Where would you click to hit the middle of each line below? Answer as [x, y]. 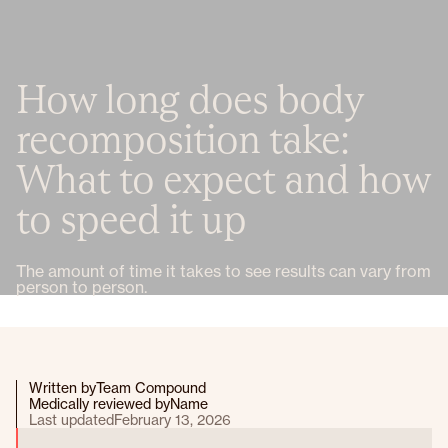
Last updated [71, 420]
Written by [62, 388]
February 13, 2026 [172, 420]
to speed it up [131, 219]
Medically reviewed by [99, 404]
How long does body [189, 99]
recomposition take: [182, 139]
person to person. [81, 287]
